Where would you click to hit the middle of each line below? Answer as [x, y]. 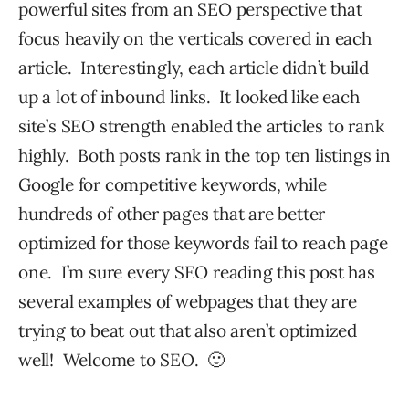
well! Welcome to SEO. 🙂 [122, 360]
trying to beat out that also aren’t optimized [188, 331]
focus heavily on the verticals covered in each [195, 39]
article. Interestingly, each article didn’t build [194, 68]
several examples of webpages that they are [188, 302]
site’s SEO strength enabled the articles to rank [201, 126]
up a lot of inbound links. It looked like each [189, 97]
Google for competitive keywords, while [173, 185]
